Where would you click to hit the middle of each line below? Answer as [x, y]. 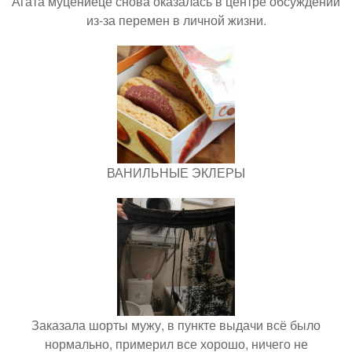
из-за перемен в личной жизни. [176, 20]
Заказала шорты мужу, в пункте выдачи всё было [176, 324]
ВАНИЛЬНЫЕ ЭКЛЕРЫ [176, 172]
